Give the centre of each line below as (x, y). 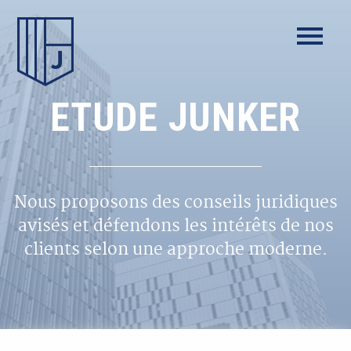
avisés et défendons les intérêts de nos (175, 227)
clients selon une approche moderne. (175, 251)
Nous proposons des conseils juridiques (175, 204)
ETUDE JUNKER (175, 118)
